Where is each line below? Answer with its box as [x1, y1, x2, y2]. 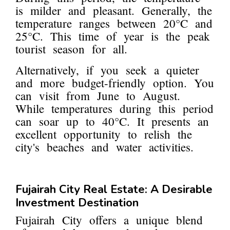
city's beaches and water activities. [15, 139, 194, 155]
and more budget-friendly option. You [15, 75, 214, 91]
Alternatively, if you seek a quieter [15, 62, 199, 78]
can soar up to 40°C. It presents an [15, 113, 209, 129]
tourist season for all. [15, 41, 127, 57]
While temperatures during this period [15, 101, 214, 117]
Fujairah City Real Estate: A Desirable [15, 182, 213, 198]
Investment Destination [15, 195, 139, 211]
